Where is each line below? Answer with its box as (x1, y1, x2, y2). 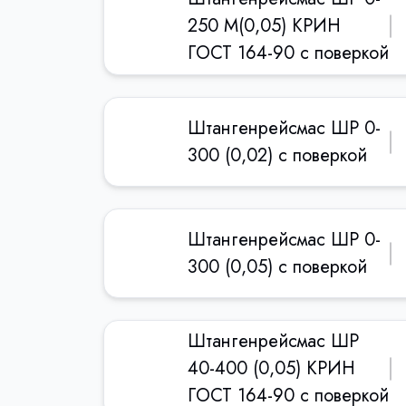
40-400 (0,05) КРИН (188, 355, 355, 382)
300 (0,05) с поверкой (188, 253, 367, 280)
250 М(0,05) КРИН (188, 13, 341, 39)
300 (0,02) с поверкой (188, 141, 367, 169)
